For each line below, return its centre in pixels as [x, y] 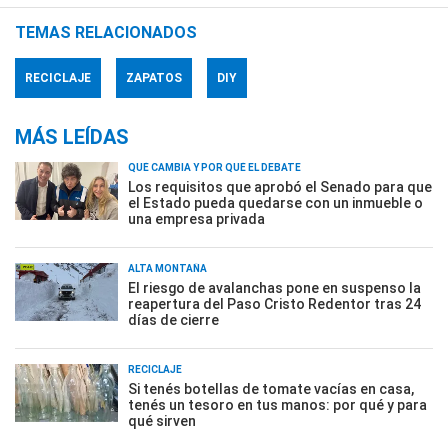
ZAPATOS [154, 77]
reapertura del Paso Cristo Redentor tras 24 [274, 303]
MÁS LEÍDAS [72, 136]
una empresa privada [196, 218]
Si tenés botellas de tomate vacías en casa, [271, 388]
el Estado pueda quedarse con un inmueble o [275, 202]
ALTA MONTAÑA [167, 268]
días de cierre [173, 319]
